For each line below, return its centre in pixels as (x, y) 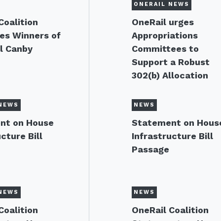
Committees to (166, 49)
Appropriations (165, 35)
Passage (151, 149)
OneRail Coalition (170, 210)
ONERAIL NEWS (162, 4)
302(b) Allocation (170, 75)
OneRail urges (163, 22)
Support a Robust (171, 62)
